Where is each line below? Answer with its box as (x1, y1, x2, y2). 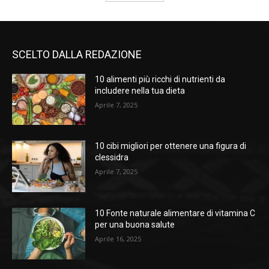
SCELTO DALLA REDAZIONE (12, 47, 142, 61)
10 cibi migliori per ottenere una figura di (95, 141, 247, 151)
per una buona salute (95, 220, 175, 230)
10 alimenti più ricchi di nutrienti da (95, 74, 226, 84)
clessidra (95, 153, 129, 163)
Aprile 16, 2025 (95, 234, 142, 244)
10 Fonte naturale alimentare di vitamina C (95, 208, 256, 219)
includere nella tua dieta (95, 85, 186, 95)
